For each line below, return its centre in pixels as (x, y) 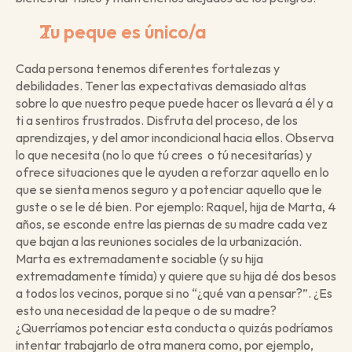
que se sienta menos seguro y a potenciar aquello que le (169, 189)
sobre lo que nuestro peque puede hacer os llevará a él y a (174, 103)
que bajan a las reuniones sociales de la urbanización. (159, 241)
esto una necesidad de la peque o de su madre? (146, 310)
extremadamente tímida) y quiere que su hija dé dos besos (176, 275)
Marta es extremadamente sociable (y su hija (139, 258)
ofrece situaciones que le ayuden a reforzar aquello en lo (172, 172)
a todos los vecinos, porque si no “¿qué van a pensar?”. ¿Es (174, 293)
